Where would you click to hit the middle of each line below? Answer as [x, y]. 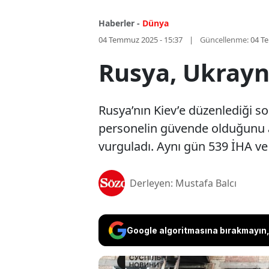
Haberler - [119, 23]
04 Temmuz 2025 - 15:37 [141, 40]
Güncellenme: [224, 40]
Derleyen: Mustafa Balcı [183, 183]
